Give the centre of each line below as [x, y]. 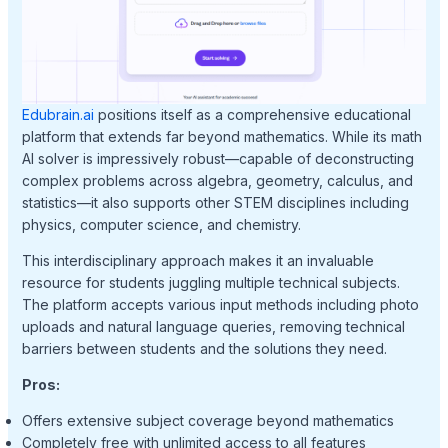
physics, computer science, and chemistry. [161, 225]
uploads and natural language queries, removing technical [213, 327]
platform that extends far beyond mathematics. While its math [221, 137]
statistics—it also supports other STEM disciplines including [215, 203]
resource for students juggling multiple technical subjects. [210, 283]
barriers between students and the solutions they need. [204, 349]
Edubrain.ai [57, 115]
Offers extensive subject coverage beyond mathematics [207, 421]
